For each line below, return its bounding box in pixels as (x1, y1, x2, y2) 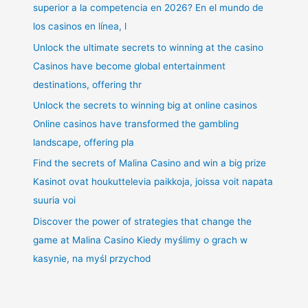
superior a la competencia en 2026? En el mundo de (33, 2, 264, 14)
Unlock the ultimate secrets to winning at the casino (33, 41, 264, 53)
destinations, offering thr (33, 78, 142, 90)
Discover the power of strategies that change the (33, 215, 252, 227)
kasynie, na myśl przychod (33, 252, 151, 264)
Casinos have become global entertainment (33, 60, 226, 71)
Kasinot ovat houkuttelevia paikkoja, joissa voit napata (33, 176, 274, 188)
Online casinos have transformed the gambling (33, 118, 239, 129)
